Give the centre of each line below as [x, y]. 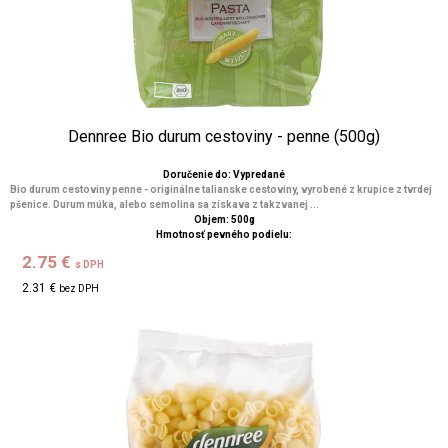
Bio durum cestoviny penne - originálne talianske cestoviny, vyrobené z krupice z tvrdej [221, 189]
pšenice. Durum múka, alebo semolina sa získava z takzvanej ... [164, 204]
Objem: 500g [224, 219]
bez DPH [79, 288]
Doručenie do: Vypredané [224, 174]
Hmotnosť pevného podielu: [224, 234]
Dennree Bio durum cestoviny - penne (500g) [224, 136]
